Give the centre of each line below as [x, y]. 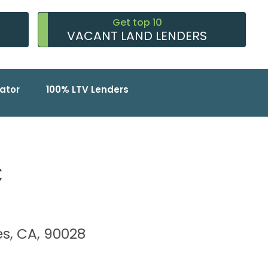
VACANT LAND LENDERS [137, 36]
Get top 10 [137, 23]
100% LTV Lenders [87, 90]
